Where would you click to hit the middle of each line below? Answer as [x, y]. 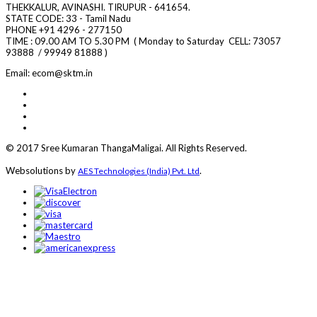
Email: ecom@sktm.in [52, 73]
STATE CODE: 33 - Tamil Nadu [68, 19]
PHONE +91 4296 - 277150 [65, 30]
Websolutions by [42, 171]
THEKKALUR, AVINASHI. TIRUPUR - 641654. [100, 7]
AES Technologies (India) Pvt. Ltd [139, 171]
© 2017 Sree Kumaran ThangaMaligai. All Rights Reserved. [126, 148]
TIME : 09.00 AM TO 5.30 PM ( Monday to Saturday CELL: [129, 41]
